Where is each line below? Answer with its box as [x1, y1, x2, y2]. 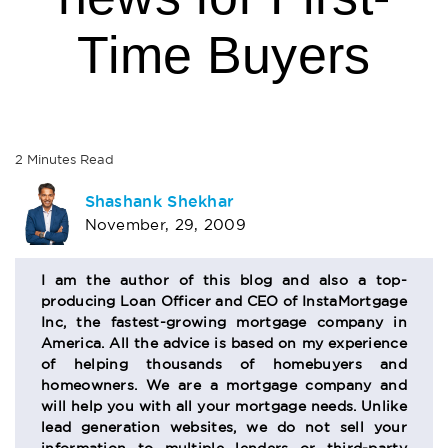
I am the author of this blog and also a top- [41, 274, 407, 287]
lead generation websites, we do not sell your [41, 421, 407, 434]
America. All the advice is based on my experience [41, 337, 407, 350]
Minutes [27, 155, 76, 167]
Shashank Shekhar [84, 193, 235, 211]
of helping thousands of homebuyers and [41, 358, 407, 371]
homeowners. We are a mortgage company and [41, 379, 407, 392]
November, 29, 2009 [84, 219, 246, 233]
